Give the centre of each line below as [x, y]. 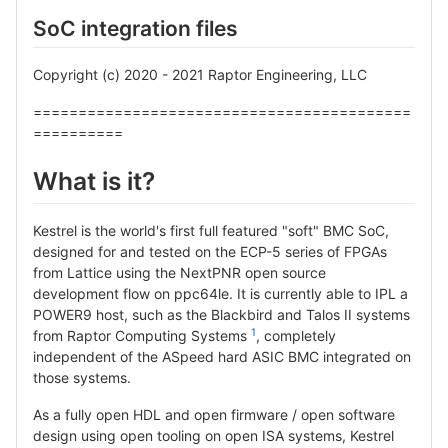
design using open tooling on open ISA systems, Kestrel [213, 436]
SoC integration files [135, 28]
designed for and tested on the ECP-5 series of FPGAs [210, 252]
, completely [296, 336]
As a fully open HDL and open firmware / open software [214, 415]
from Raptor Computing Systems [142, 336]
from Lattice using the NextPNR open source [179, 273]
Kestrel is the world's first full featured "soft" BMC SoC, [211, 231]
